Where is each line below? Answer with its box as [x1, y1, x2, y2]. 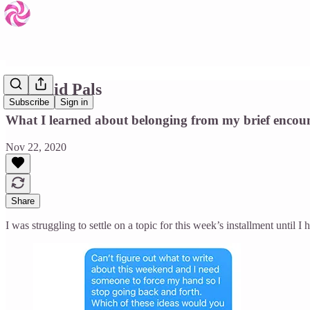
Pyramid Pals [6, 80, 102, 98]
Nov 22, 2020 [6, 140, 66, 153]
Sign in [60, 97, 88, 108]
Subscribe [9, 97, 49, 108]
